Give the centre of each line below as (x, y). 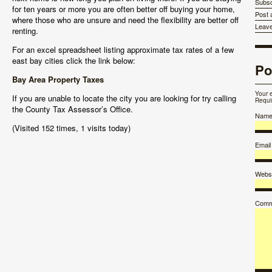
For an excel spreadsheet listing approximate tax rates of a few (123, 49)
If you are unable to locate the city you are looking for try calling (124, 98)
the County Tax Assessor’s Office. (73, 109)
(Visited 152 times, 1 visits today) (71, 128)
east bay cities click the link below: (74, 60)
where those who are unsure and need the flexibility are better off (125, 20)
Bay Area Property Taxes (58, 79)
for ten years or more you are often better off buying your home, (124, 9)
